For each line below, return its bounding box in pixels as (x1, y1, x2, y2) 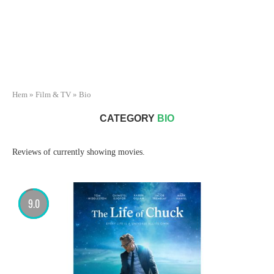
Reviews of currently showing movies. (12, 147, 145, 157)
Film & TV (35, 90, 71, 99)
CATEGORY (100, 113, 155, 124)
